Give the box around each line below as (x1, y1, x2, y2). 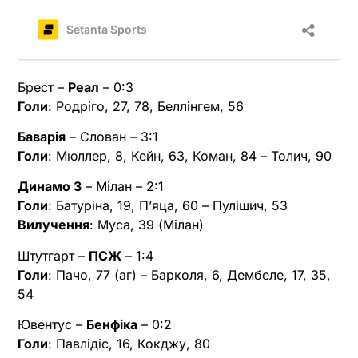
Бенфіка (86, 316, 137, 333)
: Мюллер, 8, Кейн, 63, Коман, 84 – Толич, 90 (48, 147, 332, 164)
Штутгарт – (18, 247, 89, 264)
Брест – (18, 78, 68, 95)
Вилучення (18, 217, 89, 233)
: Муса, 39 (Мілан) (89, 217, 204, 233)
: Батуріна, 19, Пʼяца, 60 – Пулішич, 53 (48, 197, 288, 214)
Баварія (18, 128, 66, 145)
